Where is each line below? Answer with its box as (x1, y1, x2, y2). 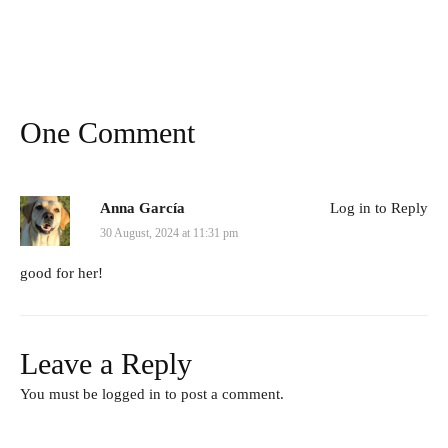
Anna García (100, 200, 185, 217)
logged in (102, 386, 161, 403)
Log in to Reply (330, 200, 428, 217)
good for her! (20, 265, 103, 282)
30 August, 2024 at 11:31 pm (100, 226, 238, 241)
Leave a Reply (20, 347, 192, 381)
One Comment (20, 116, 195, 150)
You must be (20, 386, 102, 403)
